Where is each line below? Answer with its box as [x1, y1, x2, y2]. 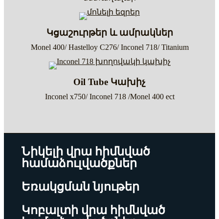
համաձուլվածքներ [22, 156, 137, 170]
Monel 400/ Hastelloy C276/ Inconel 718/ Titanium [30, 43, 189, 51]
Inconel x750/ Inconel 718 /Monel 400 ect [44, 92, 175, 101]
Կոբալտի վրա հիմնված [22, 203, 165, 217]
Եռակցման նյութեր [22, 180, 139, 193]
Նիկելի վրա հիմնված [22, 145, 150, 158]
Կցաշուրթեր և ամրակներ [46, 27, 173, 38]
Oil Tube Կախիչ [73, 76, 146, 87]
